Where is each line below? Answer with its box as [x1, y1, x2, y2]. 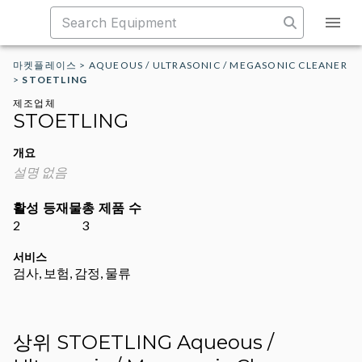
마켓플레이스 [13, 59, 78, 71]
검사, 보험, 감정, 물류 [13, 265, 131, 280]
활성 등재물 [13, 200, 82, 216]
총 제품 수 [82, 200, 141, 216]
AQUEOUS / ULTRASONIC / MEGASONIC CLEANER [88, 59, 347, 71]
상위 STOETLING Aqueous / [13, 330, 274, 354]
